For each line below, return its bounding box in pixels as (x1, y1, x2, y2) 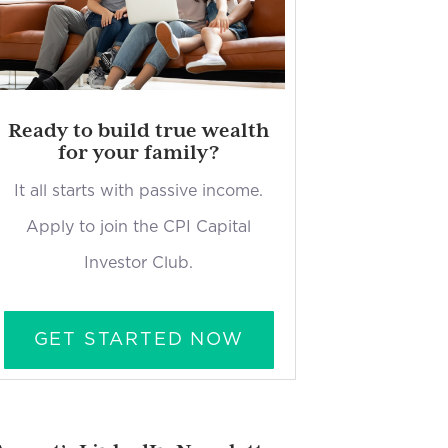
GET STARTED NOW (33, 331, 244, 349)
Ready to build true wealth (8, 119, 270, 141)
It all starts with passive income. (14, 183, 264, 199)
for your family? (58, 141, 220, 163)
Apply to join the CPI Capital (26, 219, 252, 235)
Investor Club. (84, 255, 194, 271)
